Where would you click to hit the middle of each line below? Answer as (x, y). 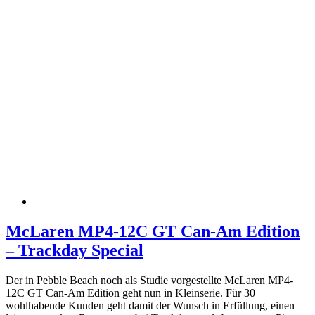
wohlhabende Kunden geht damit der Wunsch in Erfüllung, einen (150, 305)
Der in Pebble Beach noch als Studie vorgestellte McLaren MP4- (149, 280)
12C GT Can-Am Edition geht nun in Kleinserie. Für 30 (130, 292)
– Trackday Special (75, 250)
